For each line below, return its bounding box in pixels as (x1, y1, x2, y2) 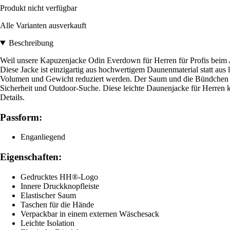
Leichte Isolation (21, 218, 74, 227)
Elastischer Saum (21, 190, 76, 200)
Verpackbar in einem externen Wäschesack (21, 209, 159, 218)
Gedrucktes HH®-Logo (21, 172, 98, 181)
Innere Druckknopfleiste (21, 181, 99, 190)
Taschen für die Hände (21, 200, 94, 209)
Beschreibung (8, 39, 53, 48)
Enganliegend (21, 132, 65, 142)
